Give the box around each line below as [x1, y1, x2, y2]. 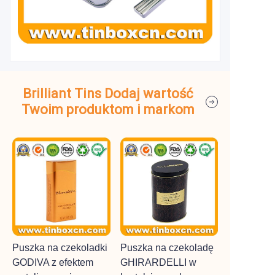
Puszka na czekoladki [12, 242, 107, 253]
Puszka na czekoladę [120, 242, 214, 253]
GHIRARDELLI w [120, 257, 196, 268]
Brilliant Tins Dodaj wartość [22, 86, 193, 101]
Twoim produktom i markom [21, 102, 195, 117]
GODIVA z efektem [12, 257, 93, 268]
